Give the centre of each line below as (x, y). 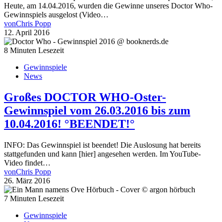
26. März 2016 (27, 180)
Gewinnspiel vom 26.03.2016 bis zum (97, 110)
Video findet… (27, 163)
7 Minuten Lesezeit (34, 198)
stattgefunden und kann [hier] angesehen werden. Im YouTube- (102, 154)
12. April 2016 (27, 32)
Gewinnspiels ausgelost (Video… (56, 14)
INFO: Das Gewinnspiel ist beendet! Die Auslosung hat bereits (102, 145)
